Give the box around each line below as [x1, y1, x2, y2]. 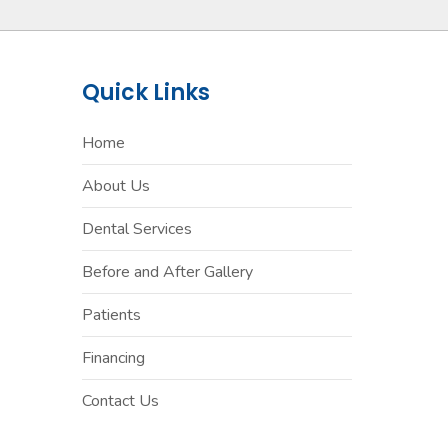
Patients [81, 304, 141, 326]
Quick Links [81, 77, 210, 108]
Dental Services [81, 218, 192, 240]
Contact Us [81, 390, 159, 412]
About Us [81, 175, 150, 197]
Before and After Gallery [81, 261, 253, 283]
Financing [81, 347, 145, 369]
